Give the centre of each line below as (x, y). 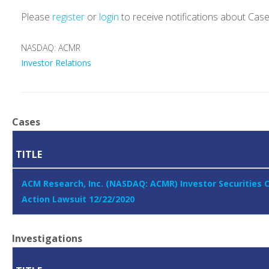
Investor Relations (56, 63)
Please (37, 17)
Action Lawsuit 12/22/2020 (78, 199)
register (68, 17)
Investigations (47, 239)
